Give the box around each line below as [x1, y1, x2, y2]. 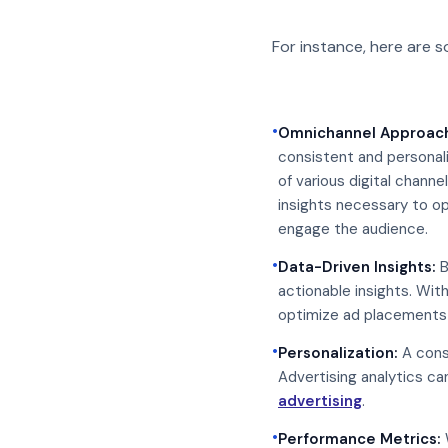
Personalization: [278, 343, 398, 363]
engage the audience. [278, 219, 428, 239]
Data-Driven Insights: [278, 257, 436, 277]
